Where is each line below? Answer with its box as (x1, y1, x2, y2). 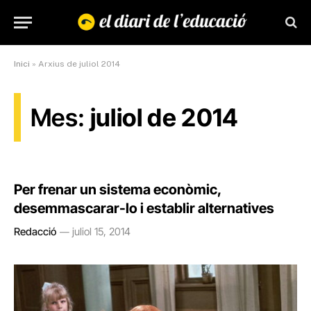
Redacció (14, 225, 56, 238)
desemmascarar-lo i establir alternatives (14, 200, 274, 217)
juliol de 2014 (90, 103, 239, 132)
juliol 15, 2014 (72, 225, 131, 238)
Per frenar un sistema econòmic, (14, 181, 221, 198)
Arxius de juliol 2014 (38, 59, 120, 69)
